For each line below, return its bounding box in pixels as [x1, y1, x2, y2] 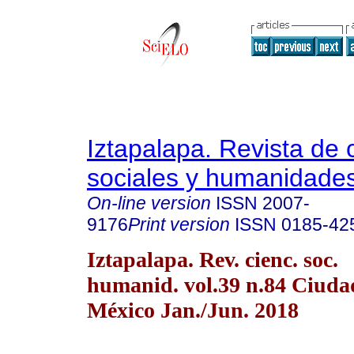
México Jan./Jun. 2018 [87, 297, 299, 322]
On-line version [87, 193, 211, 213]
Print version [128, 214, 230, 235]
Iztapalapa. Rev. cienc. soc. [87, 247, 338, 272]
